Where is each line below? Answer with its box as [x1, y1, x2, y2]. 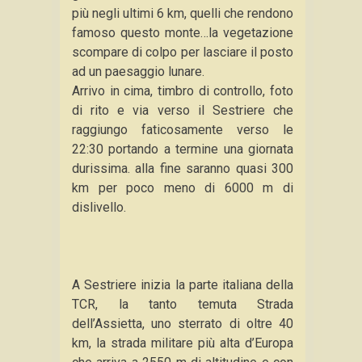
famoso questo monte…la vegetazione [72, 25, 293, 40]
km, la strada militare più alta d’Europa [72, 335, 293, 351]
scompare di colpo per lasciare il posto [72, 44, 293, 60]
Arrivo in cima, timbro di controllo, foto [72, 83, 293, 99]
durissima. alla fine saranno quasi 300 [72, 161, 293, 176]
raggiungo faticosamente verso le [72, 122, 293, 137]
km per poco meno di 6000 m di [72, 180, 293, 196]
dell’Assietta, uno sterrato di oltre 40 [72, 316, 293, 331]
